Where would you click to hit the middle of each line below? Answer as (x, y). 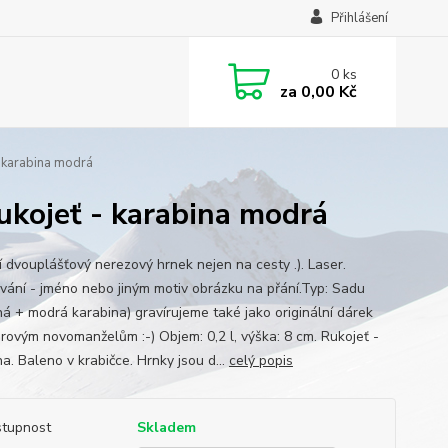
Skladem (166, 427)
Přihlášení (359, 18)
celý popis (260, 360)
